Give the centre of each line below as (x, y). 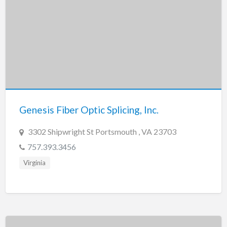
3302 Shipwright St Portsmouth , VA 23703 (102, 132)
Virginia (35, 163)
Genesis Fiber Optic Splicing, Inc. (89, 110)
